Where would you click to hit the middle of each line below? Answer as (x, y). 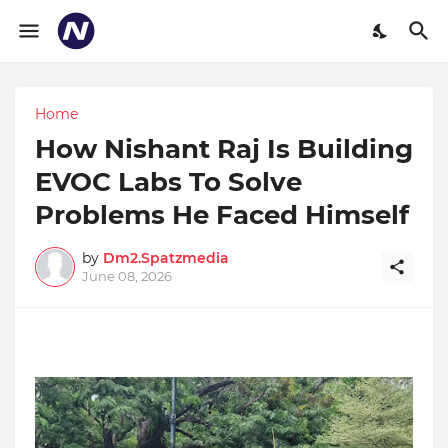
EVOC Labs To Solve (168, 182)
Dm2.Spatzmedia (166, 258)
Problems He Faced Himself (222, 215)
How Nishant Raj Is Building (224, 149)
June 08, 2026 (127, 276)
